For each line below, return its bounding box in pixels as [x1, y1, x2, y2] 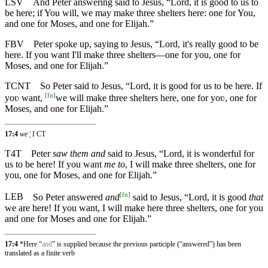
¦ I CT [29, 130, 45, 139]
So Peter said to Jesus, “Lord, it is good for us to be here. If [40, 80, 262, 91]
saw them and [53, 148, 105, 159]
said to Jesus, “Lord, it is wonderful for [105, 148, 254, 159]
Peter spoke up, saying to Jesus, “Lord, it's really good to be [33, 38, 258, 49]
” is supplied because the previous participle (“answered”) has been [52, 239, 241, 248]
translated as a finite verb [5, 248, 75, 257]
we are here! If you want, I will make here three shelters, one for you [5, 202, 263, 213]
